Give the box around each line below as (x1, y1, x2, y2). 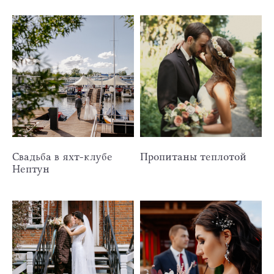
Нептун (12, 160, 50, 177)
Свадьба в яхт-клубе (12, 148, 113, 165)
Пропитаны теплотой (140, 148, 246, 165)
